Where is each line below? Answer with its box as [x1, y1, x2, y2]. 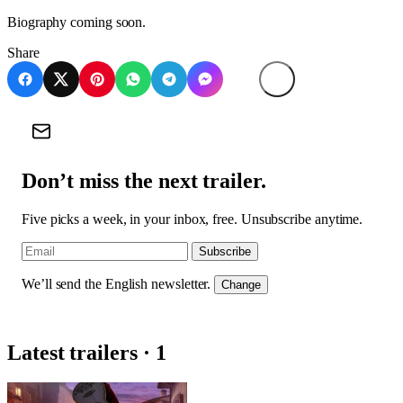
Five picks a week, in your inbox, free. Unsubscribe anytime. [22, 210, 363, 227]
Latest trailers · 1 [7, 340, 166, 364]
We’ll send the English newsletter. [22, 275, 211, 291]
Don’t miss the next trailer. [22, 168, 266, 193]
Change [221, 277, 262, 291]
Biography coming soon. [7, 13, 147, 30]
